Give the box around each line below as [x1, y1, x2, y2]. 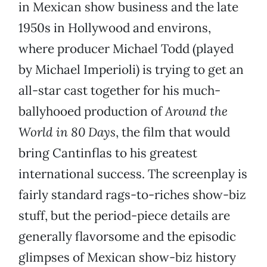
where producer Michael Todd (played [18, 41, 234, 57]
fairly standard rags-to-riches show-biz [18, 187, 246, 203]
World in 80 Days [18, 124, 116, 141]
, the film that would [116, 124, 230, 141]
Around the [165, 103, 228, 120]
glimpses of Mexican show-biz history [18, 249, 236, 266]
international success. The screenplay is [18, 166, 247, 182]
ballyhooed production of [18, 103, 165, 120]
